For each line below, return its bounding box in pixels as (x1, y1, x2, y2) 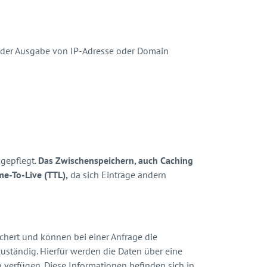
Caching (160, 154, 193, 166)
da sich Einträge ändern (68, 168, 166, 181)
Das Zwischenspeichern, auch (38, 154, 158, 166)
